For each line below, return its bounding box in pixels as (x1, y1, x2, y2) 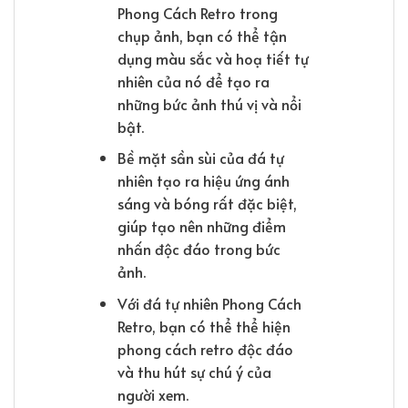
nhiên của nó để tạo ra (117, 70, 270, 91)
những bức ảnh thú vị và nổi (117, 93, 301, 114)
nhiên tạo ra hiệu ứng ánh (117, 170, 290, 191)
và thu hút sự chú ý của (117, 361, 271, 382)
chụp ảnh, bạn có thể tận (117, 25, 287, 46)
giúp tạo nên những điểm (117, 216, 286, 237)
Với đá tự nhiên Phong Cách (117, 292, 301, 313)
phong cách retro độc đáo (117, 338, 293, 359)
